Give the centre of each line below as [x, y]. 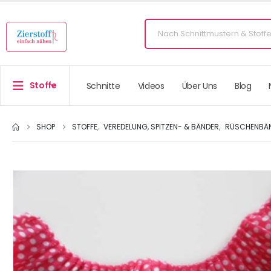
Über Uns [199, 86]
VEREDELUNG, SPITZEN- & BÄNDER [161, 127]
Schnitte [103, 86]
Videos [151, 86]
